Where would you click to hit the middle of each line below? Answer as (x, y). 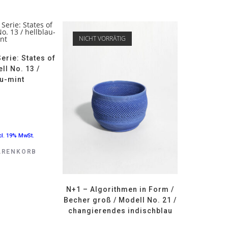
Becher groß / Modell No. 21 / (120, 200)
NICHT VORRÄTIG (103, 38)
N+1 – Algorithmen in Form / (120, 190)
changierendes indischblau (120, 211)
